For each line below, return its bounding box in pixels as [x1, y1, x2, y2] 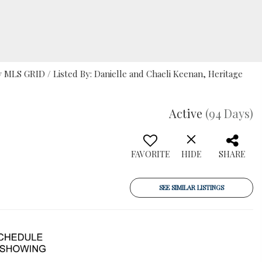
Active [169, 105, 202, 121]
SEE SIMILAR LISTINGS [159, 183, 224, 192]
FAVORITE [130, 149, 170, 160]
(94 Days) [205, 105, 253, 121]
